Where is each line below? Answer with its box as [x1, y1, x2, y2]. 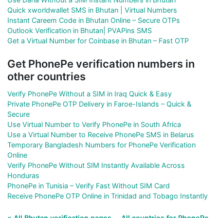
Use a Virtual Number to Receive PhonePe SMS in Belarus [7, 130, 194, 139]
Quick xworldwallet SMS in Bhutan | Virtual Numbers [7, 5, 177, 14]
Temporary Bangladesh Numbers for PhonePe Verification [7, 140, 196, 149]
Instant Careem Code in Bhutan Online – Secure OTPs [7, 16, 180, 24]
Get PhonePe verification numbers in [7, 57, 195, 70]
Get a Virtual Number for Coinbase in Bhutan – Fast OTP [7, 36, 189, 45]
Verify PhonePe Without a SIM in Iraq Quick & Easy [7, 89, 172, 98]
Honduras [7, 171, 39, 180]
